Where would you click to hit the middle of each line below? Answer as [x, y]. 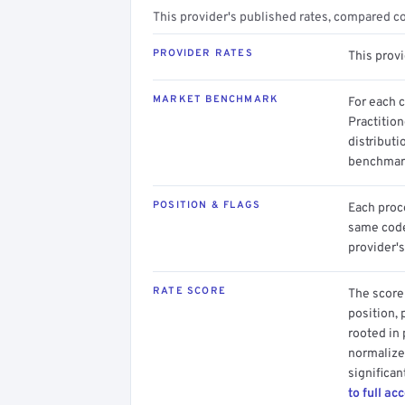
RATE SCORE [189, 291]
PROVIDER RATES [203, 53]
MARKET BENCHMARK [216, 99]
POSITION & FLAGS [207, 205]
